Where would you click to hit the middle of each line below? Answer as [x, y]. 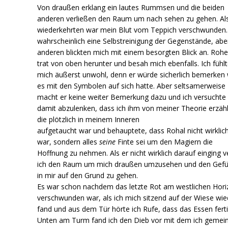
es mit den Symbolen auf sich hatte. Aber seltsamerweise [132, 85]
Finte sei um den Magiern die [164, 141]
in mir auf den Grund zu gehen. [88, 175]
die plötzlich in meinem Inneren [89, 119]
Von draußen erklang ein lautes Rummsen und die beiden [131, 7]
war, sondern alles [68, 141]
